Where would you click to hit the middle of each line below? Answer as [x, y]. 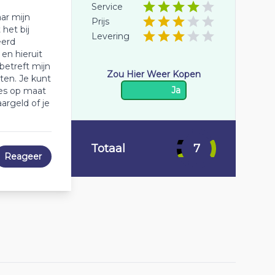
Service [107, 7]
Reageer [23, 157]
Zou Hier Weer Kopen [153, 74]
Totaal [108, 149]
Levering [110, 36]
